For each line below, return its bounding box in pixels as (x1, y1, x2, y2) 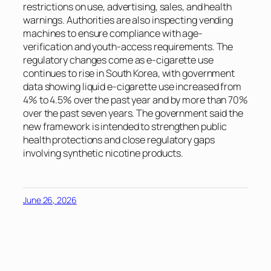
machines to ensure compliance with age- (23, 27, 203, 41)
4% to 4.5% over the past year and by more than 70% (23, 93, 248, 107)
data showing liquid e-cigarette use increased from (23, 80, 241, 94)
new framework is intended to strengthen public (23, 120, 227, 134)
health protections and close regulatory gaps (23, 133, 215, 147)
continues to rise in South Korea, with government (23, 67, 235, 80)
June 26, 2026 (23, 194, 77, 206)
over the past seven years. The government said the (23, 106, 243, 120)
